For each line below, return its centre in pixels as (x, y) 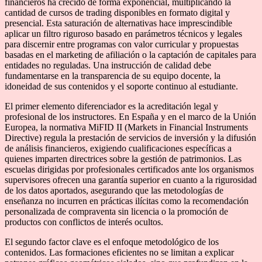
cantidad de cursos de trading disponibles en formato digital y (117, 12)
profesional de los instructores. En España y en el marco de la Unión (130, 116)
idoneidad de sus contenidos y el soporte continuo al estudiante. (121, 86)
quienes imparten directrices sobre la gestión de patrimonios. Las (123, 158)
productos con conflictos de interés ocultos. (84, 222)
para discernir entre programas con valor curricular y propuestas (122, 44)
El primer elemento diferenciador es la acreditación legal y (111, 106)
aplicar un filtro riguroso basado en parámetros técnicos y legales (123, 33)
